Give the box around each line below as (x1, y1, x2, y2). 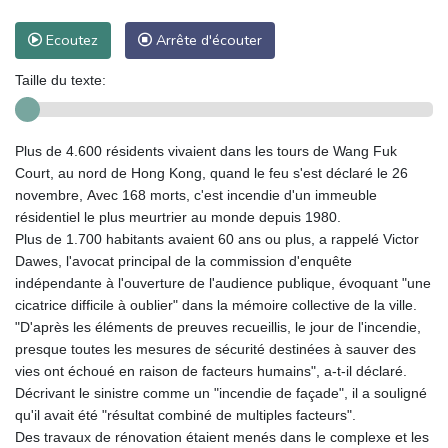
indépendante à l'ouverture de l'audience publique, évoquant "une (15, 274, 431, 291)
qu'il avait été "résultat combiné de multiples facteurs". (15, 406, 356, 423)
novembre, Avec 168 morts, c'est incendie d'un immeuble (15, 186, 377, 203)
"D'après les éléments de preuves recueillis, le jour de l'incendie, (15, 318, 421, 335)
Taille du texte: (15, 71, 106, 88)
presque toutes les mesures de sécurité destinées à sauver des (15, 340, 416, 357)
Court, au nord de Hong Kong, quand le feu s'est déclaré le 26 (15, 164, 408, 181)
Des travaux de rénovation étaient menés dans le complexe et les (15, 428, 429, 445)
